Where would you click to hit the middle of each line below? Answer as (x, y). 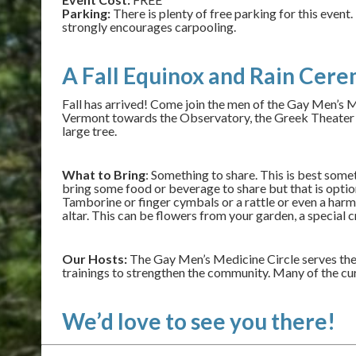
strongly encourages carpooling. (149, 27)
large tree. (89, 131)
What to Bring (104, 174)
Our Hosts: (95, 259)
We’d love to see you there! (199, 321)
